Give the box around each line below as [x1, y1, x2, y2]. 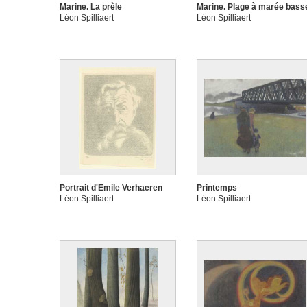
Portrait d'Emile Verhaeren [60, 183, 162, 193]
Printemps [197, 183, 237, 193]
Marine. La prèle [60, 2, 122, 12]
